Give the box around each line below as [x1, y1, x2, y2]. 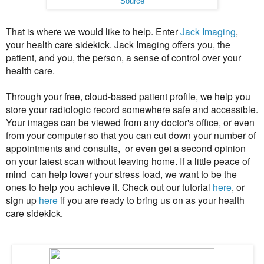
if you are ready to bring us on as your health [58, 193, 245, 207]
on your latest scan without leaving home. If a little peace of [6, 154, 250, 168]
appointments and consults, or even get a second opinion [6, 141, 246, 155]
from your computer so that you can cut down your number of [6, 128, 256, 142]
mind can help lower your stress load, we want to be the [6, 167, 237, 181]
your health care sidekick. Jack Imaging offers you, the [6, 38, 230, 51]
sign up [6, 193, 39, 207]
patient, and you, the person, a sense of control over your [6, 51, 241, 64]
